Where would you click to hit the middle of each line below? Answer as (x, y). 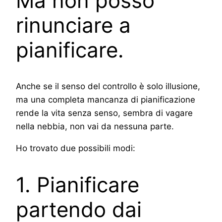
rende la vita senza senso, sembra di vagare (104, 113)
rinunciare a (73, 25)
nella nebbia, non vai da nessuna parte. (95, 126)
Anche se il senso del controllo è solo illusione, (108, 86)
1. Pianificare (78, 184)
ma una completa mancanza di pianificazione (106, 99)
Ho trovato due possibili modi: (76, 148)
